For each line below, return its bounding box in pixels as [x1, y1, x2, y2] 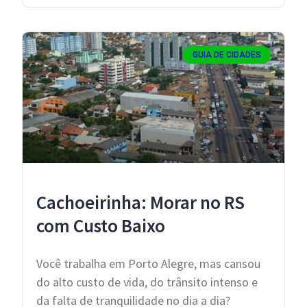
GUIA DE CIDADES [192, 50, 261, 60]
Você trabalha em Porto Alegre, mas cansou [36, 256, 260, 272]
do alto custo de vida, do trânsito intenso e [36, 274, 258, 291]
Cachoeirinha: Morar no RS [36, 191, 245, 214]
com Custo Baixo [36, 214, 165, 238]
